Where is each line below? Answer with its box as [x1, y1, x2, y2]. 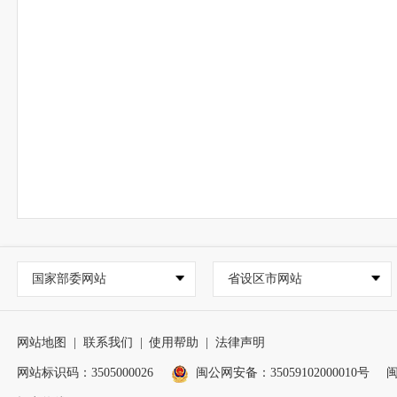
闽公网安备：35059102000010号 [195, 366, 370, 380]
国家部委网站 [31, 271, 106, 285]
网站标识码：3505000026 [17, 366, 154, 380]
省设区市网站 [227, 271, 302, 285]
